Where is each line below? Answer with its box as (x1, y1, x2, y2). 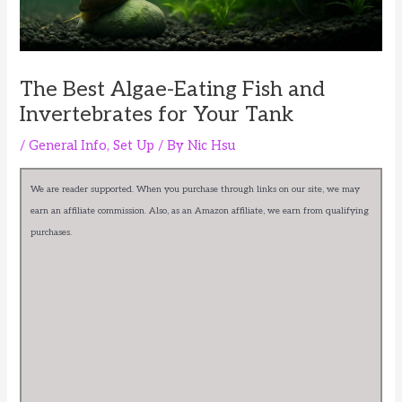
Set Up (113, 137, 155, 153)
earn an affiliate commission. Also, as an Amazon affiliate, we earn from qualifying (31, 205, 370, 217)
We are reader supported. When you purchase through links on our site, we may (31, 184, 361, 196)
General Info (29, 137, 108, 153)
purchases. (31, 227, 73, 239)
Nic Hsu (188, 137, 236, 153)
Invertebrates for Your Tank (20, 101, 294, 127)
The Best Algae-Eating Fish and (20, 76, 326, 102)
